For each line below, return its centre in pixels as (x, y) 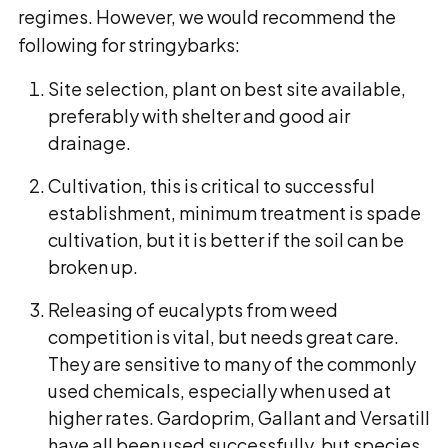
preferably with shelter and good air (199, 115)
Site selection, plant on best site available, (227, 88)
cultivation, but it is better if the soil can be (226, 239)
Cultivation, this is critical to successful (211, 185)
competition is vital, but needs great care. (223, 336)
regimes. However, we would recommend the (207, 16)
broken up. (94, 266)
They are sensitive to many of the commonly (232, 363)
